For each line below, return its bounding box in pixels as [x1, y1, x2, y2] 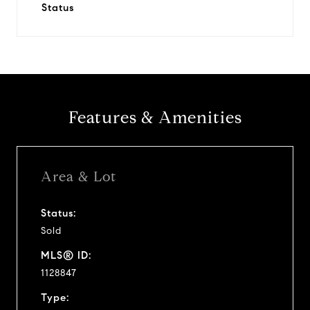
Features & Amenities [68, 107, 242, 128]
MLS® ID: [41, 248, 91, 262]
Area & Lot [41, 167, 116, 185]
